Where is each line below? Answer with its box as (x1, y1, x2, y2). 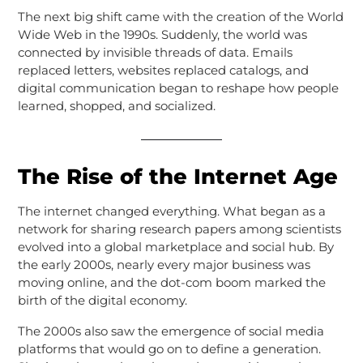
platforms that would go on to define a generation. (17, 340, 321, 357)
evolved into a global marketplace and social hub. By (17, 238, 334, 254)
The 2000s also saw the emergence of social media (17, 322, 324, 339)
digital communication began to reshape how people (17, 79, 339, 96)
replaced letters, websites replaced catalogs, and (17, 62, 309, 78)
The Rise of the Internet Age (17, 163, 338, 190)
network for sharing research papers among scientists (17, 220, 341, 237)
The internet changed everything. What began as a (17, 203, 326, 219)
